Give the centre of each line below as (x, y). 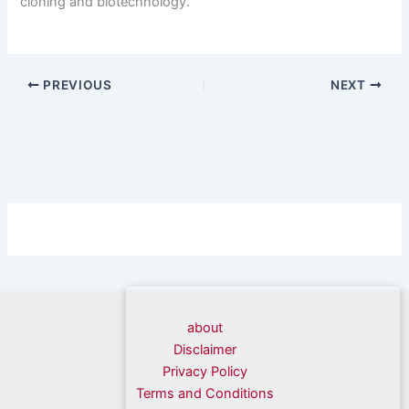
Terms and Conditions (204, 393)
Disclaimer (204, 350)
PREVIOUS (76, 85)
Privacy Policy (204, 372)
